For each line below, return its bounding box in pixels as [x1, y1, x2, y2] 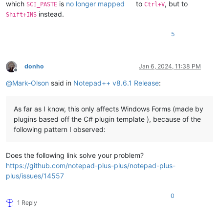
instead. [37, 10, 64, 19]
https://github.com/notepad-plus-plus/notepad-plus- [6, 161, 175, 170]
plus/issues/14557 [6, 172, 64, 180]
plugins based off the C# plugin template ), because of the [14, 115, 201, 124]
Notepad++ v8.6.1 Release [73, 79, 159, 88]
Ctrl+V [144, 1, 165, 8]
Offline [15, 69, 33, 77]
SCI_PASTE [26, 1, 57, 8]
